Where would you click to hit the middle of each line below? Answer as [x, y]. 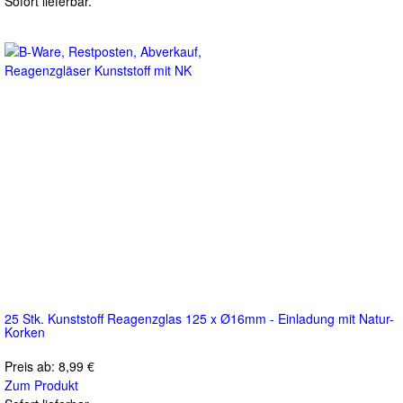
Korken [25, 331]
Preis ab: [31, 366]
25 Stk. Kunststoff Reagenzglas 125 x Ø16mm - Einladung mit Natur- [199, 318]
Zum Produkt [41, 385]
